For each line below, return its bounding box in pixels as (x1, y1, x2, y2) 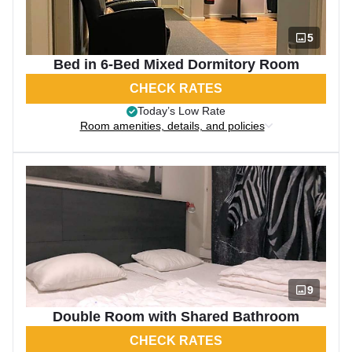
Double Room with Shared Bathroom (53, 309, 299, 324)
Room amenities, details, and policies (79, 119, 265, 132)
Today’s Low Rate (137, 104, 225, 117)
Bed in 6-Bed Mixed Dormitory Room (53, 57, 299, 72)
